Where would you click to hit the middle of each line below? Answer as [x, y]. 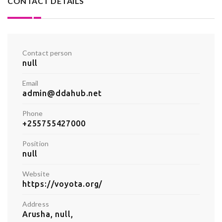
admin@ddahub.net [62, 93]
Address [36, 204]
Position [35, 143]
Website [36, 173]
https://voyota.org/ [63, 184]
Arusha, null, [48, 214]
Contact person [47, 53]
